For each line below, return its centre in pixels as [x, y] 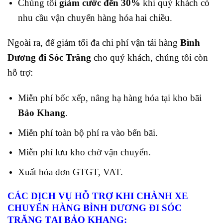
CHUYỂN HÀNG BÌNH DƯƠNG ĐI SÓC [95, 208]
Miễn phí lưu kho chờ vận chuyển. [84, 152]
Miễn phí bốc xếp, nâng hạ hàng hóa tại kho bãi [110, 98]
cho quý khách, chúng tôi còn [151, 58]
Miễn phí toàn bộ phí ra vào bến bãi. [88, 132]
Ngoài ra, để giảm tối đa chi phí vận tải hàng [93, 43]
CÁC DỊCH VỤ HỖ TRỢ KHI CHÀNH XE [98, 196]
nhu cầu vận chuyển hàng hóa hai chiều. [95, 17]
